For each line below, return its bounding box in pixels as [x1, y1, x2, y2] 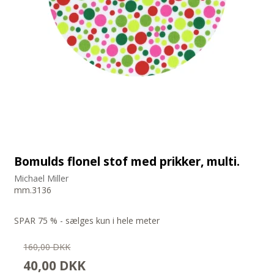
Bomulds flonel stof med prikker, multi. [14, 153, 240, 170]
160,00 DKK [23, 241, 71, 253]
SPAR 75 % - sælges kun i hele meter [14, 215, 160, 227]
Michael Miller [14, 172, 69, 185]
